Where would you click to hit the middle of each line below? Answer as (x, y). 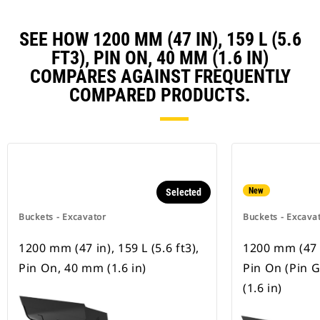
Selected (184, 192)
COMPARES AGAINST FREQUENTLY (160, 77)
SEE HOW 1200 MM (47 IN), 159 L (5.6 (160, 40)
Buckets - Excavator (62, 217)
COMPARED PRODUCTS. (160, 95)
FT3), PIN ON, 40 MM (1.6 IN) (160, 58)
